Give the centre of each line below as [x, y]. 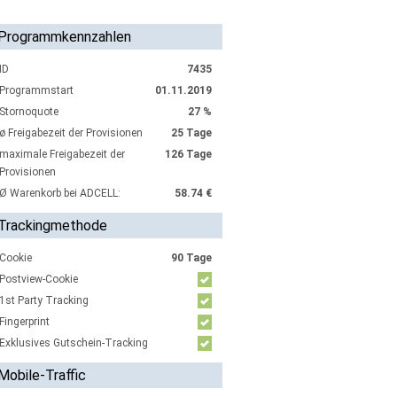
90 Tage [191, 258]
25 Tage [191, 133]
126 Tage [188, 154]
